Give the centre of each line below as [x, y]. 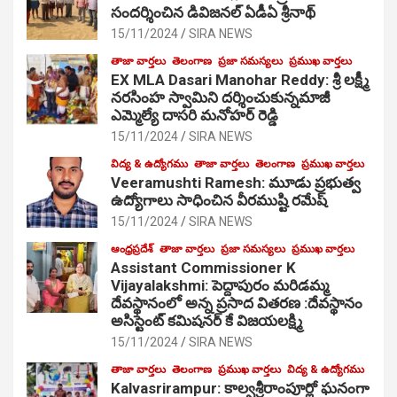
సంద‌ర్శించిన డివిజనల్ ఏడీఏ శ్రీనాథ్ [213, 12]
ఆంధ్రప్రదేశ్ [132, 249]
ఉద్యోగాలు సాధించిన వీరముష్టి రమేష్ [219, 200]
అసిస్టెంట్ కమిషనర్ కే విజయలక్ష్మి [206, 320]
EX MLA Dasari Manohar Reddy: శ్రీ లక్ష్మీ [240, 79]
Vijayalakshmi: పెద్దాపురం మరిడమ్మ [220, 285]
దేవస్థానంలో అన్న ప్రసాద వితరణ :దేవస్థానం [237, 303]
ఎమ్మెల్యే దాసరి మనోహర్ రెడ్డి [195, 115]
